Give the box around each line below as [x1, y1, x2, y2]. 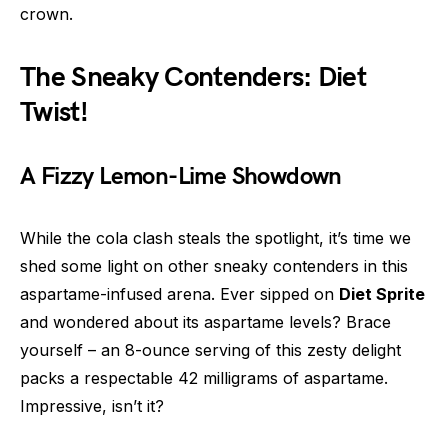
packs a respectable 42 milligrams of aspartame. [20, 367, 388, 388]
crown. [20, 3, 73, 24]
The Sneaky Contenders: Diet [20, 60, 367, 94]
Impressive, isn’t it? [20, 395, 164, 416]
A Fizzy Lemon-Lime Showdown [20, 161, 342, 191]
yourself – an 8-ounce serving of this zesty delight [20, 339, 401, 360]
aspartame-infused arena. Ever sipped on [20, 283, 339, 304]
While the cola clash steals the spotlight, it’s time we [20, 227, 411, 248]
